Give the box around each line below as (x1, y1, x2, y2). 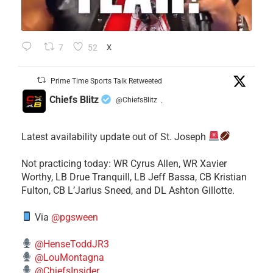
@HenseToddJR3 (35, 238, 110, 250)
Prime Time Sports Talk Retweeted (51, 76, 163, 85)
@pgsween (51, 211, 99, 223)
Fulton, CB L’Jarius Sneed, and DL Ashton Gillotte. (21, 184, 235, 196)
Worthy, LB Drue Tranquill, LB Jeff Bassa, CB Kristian (21, 171, 247, 183)
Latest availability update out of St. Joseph (21, 130, 208, 143)
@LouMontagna (35, 251, 105, 263)
